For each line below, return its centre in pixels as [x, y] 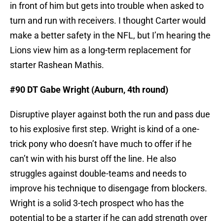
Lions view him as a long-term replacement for [100, 50]
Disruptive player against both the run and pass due [110, 114]
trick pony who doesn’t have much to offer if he [101, 144]
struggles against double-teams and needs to [98, 174]
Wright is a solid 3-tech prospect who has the [97, 203]
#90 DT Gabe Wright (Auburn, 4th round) [89, 90]
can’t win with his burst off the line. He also [93, 159]
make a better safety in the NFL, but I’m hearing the [110, 36]
